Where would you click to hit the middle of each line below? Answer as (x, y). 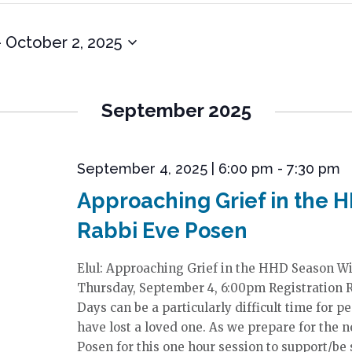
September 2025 (176, 110)
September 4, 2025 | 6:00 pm (175, 169)
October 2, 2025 (64, 42)
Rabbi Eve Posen (162, 231)
